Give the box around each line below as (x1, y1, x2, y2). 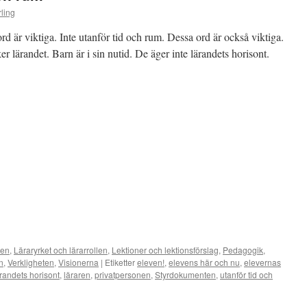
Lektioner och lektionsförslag (112, 244, 219, 256)
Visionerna (58, 256, 99, 268)
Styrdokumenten (155, 269, 216, 280)
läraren (64, 269, 90, 280)
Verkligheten (8, 256, 54, 268)
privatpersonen (95, 269, 151, 280)
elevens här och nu (169, 256, 240, 268)
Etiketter (105, 256, 135, 268)
